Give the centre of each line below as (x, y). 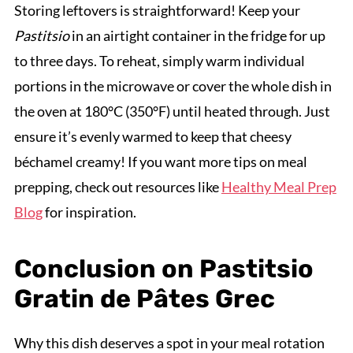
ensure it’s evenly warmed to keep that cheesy (152, 136)
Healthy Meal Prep (279, 186)
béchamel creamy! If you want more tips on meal (160, 161)
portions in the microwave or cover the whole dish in (173, 85)
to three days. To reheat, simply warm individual (159, 60)
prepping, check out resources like (117, 186)
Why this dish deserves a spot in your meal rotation (169, 342)
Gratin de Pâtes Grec (144, 298)
